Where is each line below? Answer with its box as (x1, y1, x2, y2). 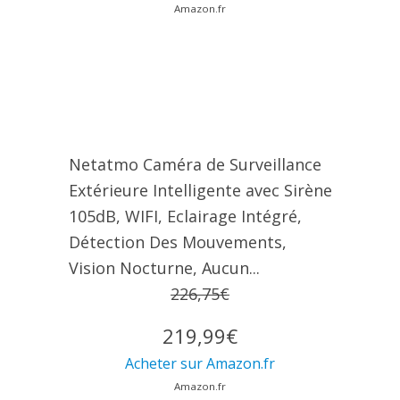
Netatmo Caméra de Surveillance (68, 154, 321, 176)
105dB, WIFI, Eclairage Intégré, (68, 205, 302, 228)
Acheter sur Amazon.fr (125, 354, 275, 374)
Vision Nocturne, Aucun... (68, 257, 260, 279)
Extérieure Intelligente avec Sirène (68, 179, 332, 202)
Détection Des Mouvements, (68, 231, 287, 254)
